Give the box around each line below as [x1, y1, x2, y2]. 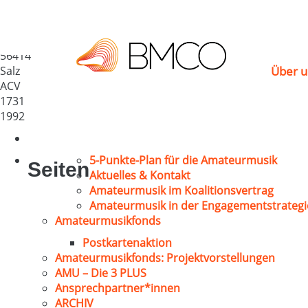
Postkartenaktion [82, 235, 172, 250]
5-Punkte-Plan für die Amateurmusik [89, 153, 277, 168]
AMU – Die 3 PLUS [55, 265, 146, 280]
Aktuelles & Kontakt [89, 168, 190, 183]
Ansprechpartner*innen [55, 280, 180, 296]
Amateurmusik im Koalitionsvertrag [89, 183, 274, 198]
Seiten [27, 158, 89, 181]
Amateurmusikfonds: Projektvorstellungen [55, 250, 275, 265]
